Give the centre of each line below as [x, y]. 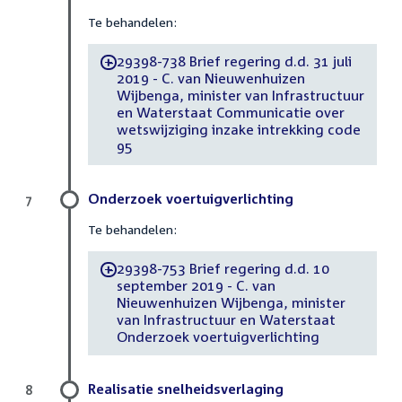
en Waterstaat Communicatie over [230, 113]
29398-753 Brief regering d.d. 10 [223, 269]
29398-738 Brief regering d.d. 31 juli [234, 61]
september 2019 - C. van [196, 286]
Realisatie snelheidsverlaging [186, 388]
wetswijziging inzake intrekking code [238, 130]
